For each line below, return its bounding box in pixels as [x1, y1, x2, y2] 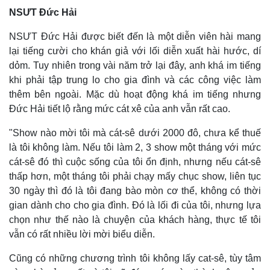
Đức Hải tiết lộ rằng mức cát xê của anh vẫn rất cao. [9, 103, 230, 114]
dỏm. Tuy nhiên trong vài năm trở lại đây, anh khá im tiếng [9, 60, 261, 71]
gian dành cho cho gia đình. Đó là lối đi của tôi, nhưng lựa [9, 199, 261, 210]
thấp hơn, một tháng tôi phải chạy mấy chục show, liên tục [9, 171, 261, 181]
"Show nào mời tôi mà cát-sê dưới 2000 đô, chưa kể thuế [9, 127, 261, 138]
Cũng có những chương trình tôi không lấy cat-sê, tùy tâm [9, 253, 261, 263]
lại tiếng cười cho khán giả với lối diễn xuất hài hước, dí [9, 45, 261, 56]
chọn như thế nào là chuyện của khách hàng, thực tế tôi [9, 214, 261, 225]
